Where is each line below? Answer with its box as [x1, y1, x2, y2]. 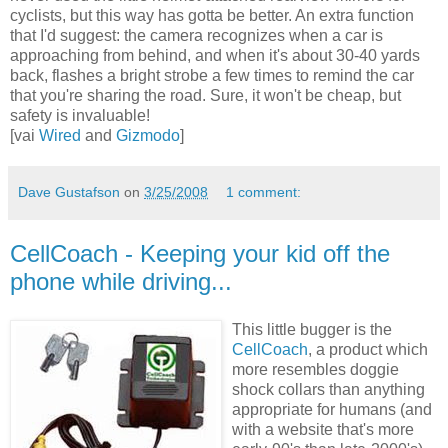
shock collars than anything [232, 380, 425, 398]
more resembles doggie [232, 360, 399, 378]
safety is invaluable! [10, 106, 150, 124]
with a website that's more [232, 420, 414, 438]
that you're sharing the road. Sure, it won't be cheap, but [10, 86, 401, 104]
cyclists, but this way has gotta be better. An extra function [10, 6, 414, 24]
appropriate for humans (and [232, 400, 432, 418]
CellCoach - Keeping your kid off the [10, 239, 390, 267]
